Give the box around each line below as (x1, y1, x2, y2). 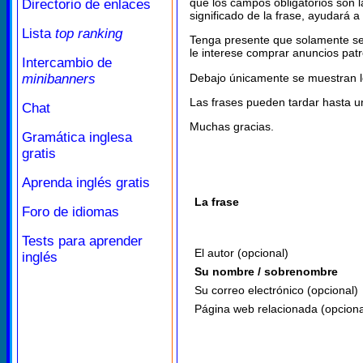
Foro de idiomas (22, 204, 119, 220)
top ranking (55, 26, 122, 41)
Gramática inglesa (22, 130, 132, 145)
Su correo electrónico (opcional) (194, 284, 358, 297)
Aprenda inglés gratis (22, 175, 150, 190)
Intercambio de (22, 55, 112, 70)
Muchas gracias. (190, 120, 274, 134)
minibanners (22, 71, 96, 87)
